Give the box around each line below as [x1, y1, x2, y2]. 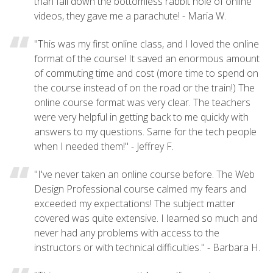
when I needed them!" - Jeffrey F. [34, 139, 174, 153]
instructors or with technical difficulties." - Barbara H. [34, 240, 260, 254]
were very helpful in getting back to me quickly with [34, 110, 249, 124]
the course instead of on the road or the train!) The [34, 80, 255, 94]
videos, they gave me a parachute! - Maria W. [34, 9, 226, 23]
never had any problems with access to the [34, 225, 219, 239]
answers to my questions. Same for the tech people [34, 124, 257, 138]
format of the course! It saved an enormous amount [34, 51, 260, 65]
